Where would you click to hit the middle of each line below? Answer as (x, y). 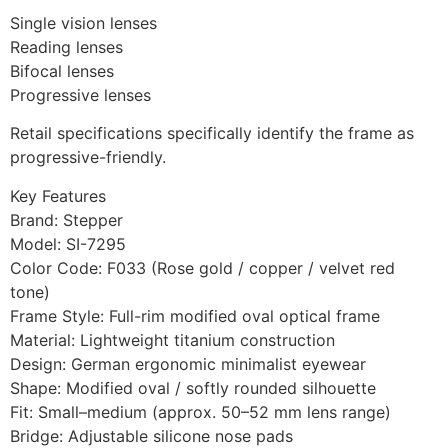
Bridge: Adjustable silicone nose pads (151, 435)
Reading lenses (66, 46)
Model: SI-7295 (68, 243)
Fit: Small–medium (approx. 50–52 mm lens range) (200, 411)
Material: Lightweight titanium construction (172, 339)
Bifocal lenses (62, 70)
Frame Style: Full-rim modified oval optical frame (195, 315)
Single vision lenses (83, 22)
